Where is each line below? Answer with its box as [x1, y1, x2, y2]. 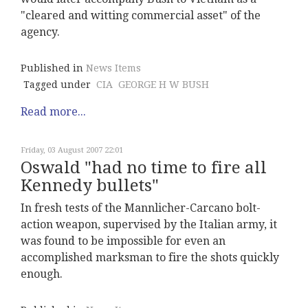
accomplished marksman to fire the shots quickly [21, 251, 279, 265]
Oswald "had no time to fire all [21, 158, 267, 178]
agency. [21, 25, 60, 39]
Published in [21, 63, 83, 74]
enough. [21, 267, 63, 281]
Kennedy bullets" [21, 176, 159, 196]
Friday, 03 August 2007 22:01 [21, 146, 123, 155]
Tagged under [23, 79, 91, 91]
